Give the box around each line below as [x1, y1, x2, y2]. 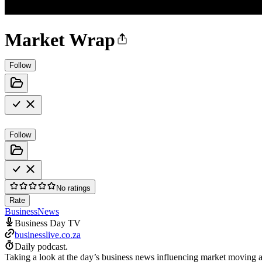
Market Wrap [5, 29, 115, 51]
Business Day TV [15, 218, 81, 228]
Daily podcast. [15, 241, 68, 251]
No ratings [56, 183, 91, 192]
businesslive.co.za [15, 229, 81, 240]
